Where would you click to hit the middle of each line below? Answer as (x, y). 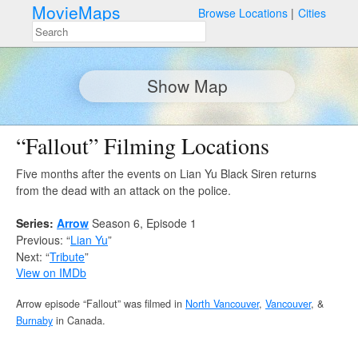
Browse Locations (243, 12)
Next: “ (33, 257)
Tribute (67, 257)
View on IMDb (51, 272)
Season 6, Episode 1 (143, 223)
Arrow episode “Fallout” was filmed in (101, 304)
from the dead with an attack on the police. (123, 190)
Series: (36, 223)
